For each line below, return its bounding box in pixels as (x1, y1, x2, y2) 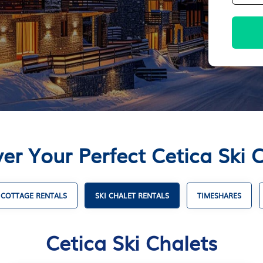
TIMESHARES (197, 190, 241, 201)
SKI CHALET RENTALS (95, 190, 169, 201)
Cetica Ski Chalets (46, 227, 217, 257)
